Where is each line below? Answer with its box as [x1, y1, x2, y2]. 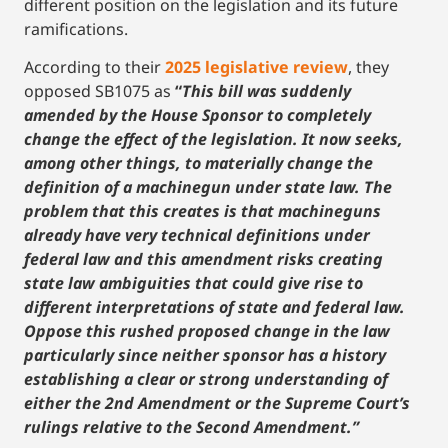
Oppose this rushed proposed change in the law [24, 319, 390, 342]
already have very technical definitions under [24, 223, 370, 246]
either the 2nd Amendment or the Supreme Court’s [24, 391, 410, 414]
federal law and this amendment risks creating [24, 247, 383, 270]
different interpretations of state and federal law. [24, 295, 405, 318]
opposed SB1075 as [24, 79, 175, 102]
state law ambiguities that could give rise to [24, 271, 363, 294]
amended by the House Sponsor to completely [24, 103, 371, 126]
